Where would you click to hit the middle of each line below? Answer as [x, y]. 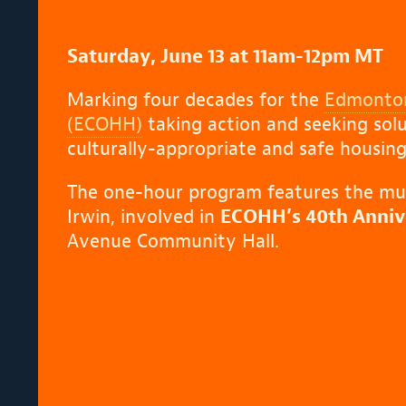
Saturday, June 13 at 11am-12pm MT [225, 57]
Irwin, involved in [143, 217]
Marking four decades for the [195, 100]
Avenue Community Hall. [173, 242]
